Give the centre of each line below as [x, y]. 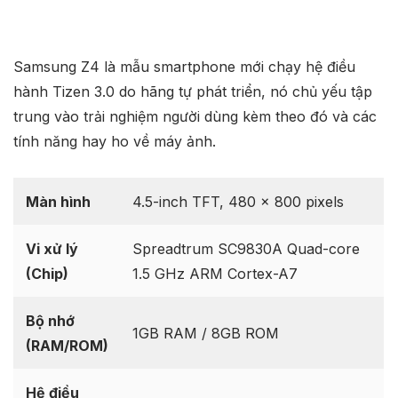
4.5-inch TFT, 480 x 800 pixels [238, 202]
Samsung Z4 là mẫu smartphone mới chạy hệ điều [184, 66]
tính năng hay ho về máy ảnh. [115, 141]
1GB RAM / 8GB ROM [205, 334]
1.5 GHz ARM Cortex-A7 [215, 274]
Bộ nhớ [50, 321]
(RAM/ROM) [67, 346]
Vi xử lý [52, 249]
